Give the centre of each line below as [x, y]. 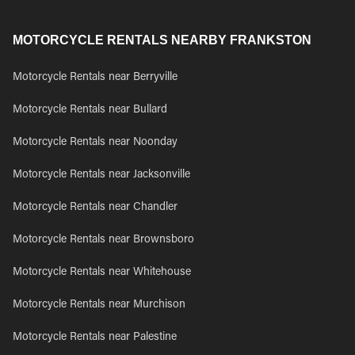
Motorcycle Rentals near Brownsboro [103, 240]
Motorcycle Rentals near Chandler [95, 208]
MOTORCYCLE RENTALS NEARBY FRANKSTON [162, 40]
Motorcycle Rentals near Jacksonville [101, 175]
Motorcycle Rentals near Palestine [95, 338]
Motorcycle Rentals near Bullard [90, 110]
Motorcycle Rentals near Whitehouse [102, 273]
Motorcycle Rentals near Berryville [95, 78]
